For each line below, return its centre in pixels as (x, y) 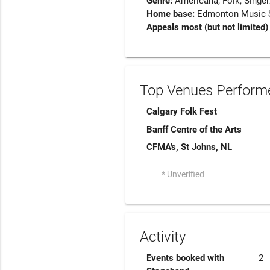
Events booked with (186, 258)
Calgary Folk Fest (182, 112)
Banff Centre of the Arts (194, 129)
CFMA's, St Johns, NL (190, 147)
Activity (163, 237)
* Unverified (183, 174)
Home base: (172, 14)
